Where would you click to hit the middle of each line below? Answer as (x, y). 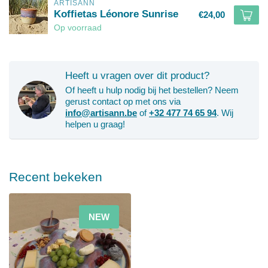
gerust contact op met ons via (123, 101)
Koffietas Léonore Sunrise (116, 14)
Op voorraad (78, 28)
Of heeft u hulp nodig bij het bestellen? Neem (152, 90)
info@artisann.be (101, 113)
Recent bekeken (56, 177)
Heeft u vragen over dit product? (137, 75)
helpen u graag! (95, 124)
